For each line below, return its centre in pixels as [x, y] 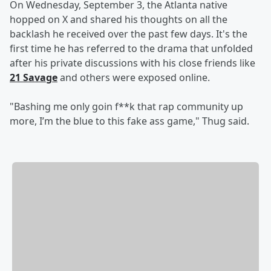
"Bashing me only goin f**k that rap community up [126, 107]
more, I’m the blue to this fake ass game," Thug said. [129, 121]
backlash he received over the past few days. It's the [129, 34]
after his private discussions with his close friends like [132, 63]
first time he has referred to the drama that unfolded [131, 49]
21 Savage [34, 78]
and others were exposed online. [134, 78]
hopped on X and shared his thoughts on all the [119, 20]
